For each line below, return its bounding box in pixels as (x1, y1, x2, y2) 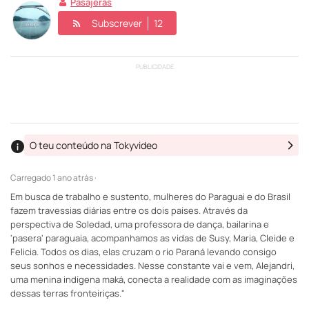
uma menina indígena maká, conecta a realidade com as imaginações (10, 272, 297, 286)
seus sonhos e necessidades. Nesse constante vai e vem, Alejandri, (10, 259, 295, 272)
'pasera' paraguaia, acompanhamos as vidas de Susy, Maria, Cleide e (10, 231, 295, 244)
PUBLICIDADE (135, 62, 174, 71)
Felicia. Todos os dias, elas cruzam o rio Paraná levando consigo (10, 245, 277, 258)
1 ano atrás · (52, 171, 97, 183)
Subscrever (92, 16, 142, 30)
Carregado (10, 171, 52, 183)
